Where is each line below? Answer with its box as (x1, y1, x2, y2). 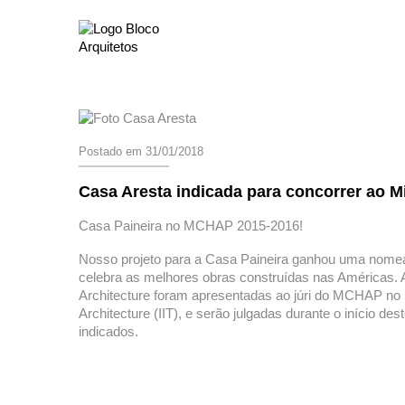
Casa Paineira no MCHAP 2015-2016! (79, 218, 303, 234)
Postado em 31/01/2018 (79, 145, 203, 159)
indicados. (79, 324, 138, 340)
